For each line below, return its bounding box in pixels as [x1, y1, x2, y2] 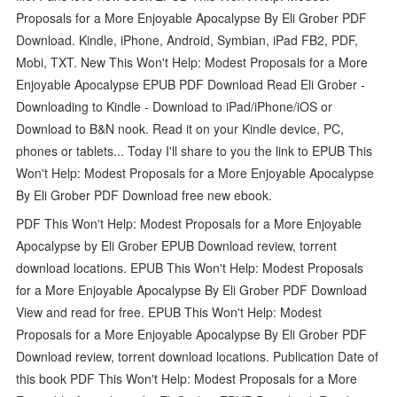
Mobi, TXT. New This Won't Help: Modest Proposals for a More [16, 52, 369, 71]
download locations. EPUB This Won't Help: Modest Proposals [16, 258, 364, 276]
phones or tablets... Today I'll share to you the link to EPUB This [16, 141, 373, 160]
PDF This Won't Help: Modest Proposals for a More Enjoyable [16, 214, 362, 232]
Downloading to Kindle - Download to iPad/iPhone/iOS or [16, 97, 333, 115]
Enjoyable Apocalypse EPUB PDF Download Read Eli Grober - [16, 74, 366, 93]
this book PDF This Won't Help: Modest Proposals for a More [16, 369, 358, 387]
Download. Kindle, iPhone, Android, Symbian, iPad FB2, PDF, [16, 30, 359, 49]
